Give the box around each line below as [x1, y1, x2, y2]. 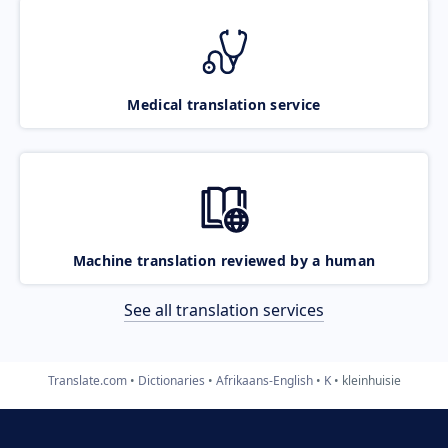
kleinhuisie [341, 371, 401, 389]
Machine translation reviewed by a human [72, 250, 376, 270]
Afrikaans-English [215, 371, 313, 389]
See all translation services [124, 298, 324, 321]
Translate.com [47, 371, 127, 389]
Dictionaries [137, 371, 205, 389]
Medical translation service [127, 94, 321, 114]
